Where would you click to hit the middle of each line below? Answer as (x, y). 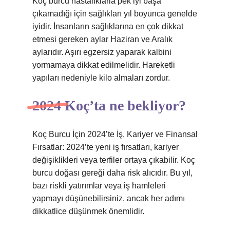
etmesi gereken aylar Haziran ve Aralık (102, 39)
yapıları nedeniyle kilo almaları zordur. (101, 78)
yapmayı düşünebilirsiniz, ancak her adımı (109, 198)
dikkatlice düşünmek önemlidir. (88, 211)
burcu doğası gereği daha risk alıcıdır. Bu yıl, (112, 173)
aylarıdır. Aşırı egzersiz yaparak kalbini (102, 52)
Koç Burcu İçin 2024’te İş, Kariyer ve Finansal (115, 134)
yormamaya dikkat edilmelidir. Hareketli (104, 65)
